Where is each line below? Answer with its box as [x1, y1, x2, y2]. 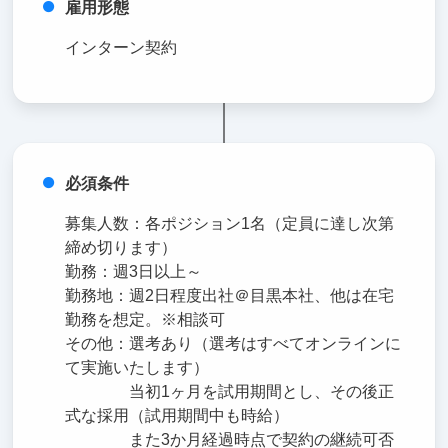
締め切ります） [65, 238, 178, 256]
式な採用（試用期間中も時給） [65, 406, 290, 424]
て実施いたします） [65, 358, 210, 376]
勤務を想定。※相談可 [65, 310, 226, 328]
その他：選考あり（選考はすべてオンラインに [65, 334, 402, 352]
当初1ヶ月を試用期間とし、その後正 [65, 382, 395, 400]
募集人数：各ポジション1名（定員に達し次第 [65, 214, 395, 232]
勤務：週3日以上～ [65, 262, 203, 280]
